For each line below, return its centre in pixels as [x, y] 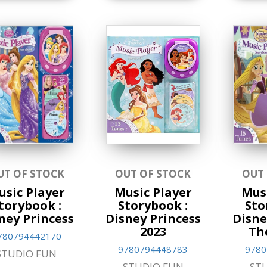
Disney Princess [153, 218]
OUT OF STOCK [153, 173]
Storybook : [153, 205]
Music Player [153, 192]
